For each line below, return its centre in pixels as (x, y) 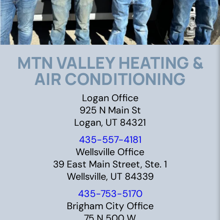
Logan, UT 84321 (110, 122)
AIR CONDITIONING (110, 79)
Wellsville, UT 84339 (110, 176)
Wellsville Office (110, 152)
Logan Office (110, 98)
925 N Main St (110, 110)
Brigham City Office (110, 206)
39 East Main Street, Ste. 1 (110, 164)
